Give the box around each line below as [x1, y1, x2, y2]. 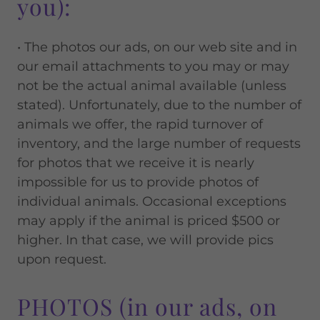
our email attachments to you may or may [17, 59, 289, 74]
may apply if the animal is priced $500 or [17, 213, 280, 229]
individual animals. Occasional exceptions [17, 194, 286, 209]
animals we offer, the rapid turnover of [17, 116, 263, 132]
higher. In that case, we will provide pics [17, 232, 274, 248]
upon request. [17, 251, 106, 267]
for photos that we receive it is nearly [17, 155, 254, 171]
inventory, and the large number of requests [17, 136, 301, 151]
